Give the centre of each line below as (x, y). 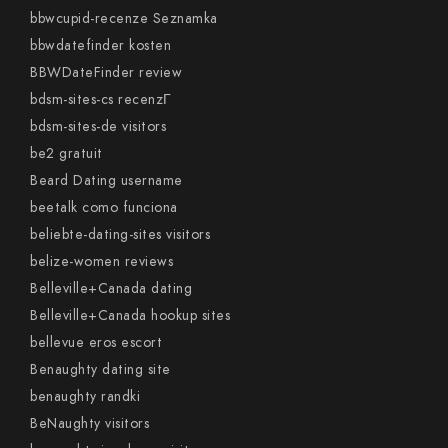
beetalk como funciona (104, 207)
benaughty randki (85, 396)
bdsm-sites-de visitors (98, 126)
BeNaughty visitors (89, 423)
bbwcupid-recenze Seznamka (124, 18)
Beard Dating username (106, 180)
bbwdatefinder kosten (100, 45)
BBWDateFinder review (106, 72)
